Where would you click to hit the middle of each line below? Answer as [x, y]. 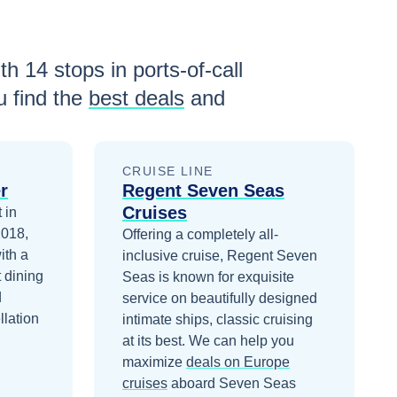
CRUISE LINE [168, 171]
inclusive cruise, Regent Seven [220, 256]
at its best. [156, 341]
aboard [195, 384]
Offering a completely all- [200, 235]
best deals [136, 98]
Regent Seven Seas [203, 191]
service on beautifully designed [220, 299]
